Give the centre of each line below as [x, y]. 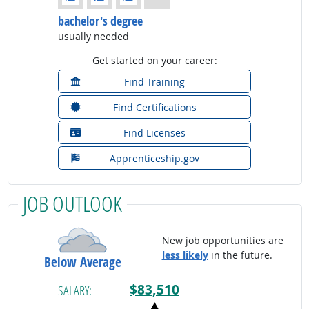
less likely [185, 255]
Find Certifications [154, 107]
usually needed [93, 36]
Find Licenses [154, 132]
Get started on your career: [154, 60]
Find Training [154, 81]
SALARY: [75, 290]
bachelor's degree [100, 20]
